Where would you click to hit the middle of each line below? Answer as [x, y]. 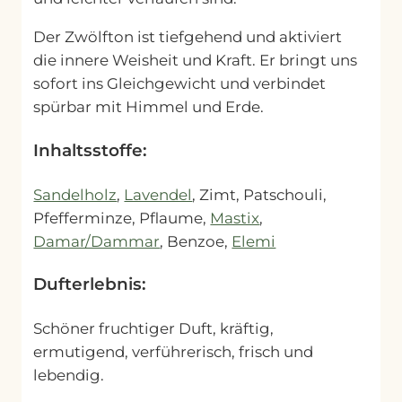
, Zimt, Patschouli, [260, 194]
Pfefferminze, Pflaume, [122, 218]
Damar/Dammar [97, 241]
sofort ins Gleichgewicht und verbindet [180, 84]
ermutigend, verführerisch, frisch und [174, 352]
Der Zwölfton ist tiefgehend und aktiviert [188, 37]
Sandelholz [75, 194]
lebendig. [69, 376]
